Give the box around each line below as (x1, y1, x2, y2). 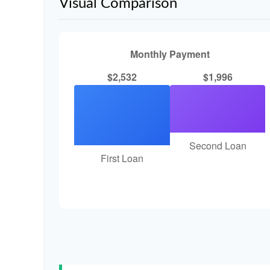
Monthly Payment (130, 47, 210, 61)
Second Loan (189, 138, 246, 152)
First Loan (100, 151, 143, 165)
